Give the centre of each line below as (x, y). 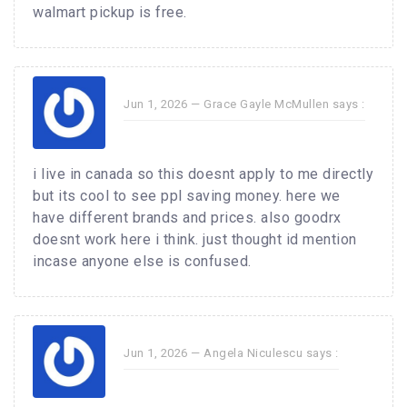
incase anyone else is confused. (142, 262)
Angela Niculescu (253, 353)
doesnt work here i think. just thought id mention (195, 240)
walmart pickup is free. (110, 13)
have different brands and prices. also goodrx (187, 218)
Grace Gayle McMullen (266, 104)
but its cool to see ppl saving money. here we (187, 196)
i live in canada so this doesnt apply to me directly (203, 174)
